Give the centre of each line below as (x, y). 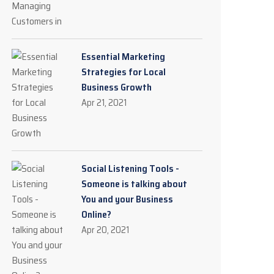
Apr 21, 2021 (104, 103)
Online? (96, 214)
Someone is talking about (134, 184)
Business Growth (117, 87)
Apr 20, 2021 (105, 230)
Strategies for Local (124, 72)
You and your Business (127, 199)
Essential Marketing (123, 57)
